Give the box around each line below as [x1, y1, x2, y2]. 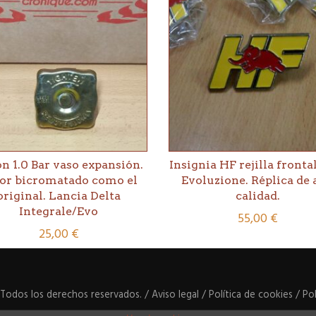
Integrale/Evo [19, 205, 98, 219]
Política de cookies [209, 286, 293, 303]
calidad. [235, 189, 280, 203]
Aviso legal [152, 286, 199, 303]
